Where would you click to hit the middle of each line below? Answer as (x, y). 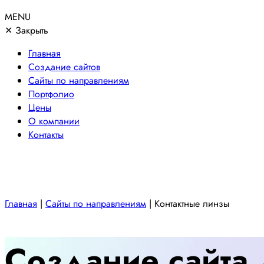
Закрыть (30, 31)
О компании (54, 121)
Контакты (46, 135)
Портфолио (51, 94)
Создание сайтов (64, 67)
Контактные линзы (192, 204)
